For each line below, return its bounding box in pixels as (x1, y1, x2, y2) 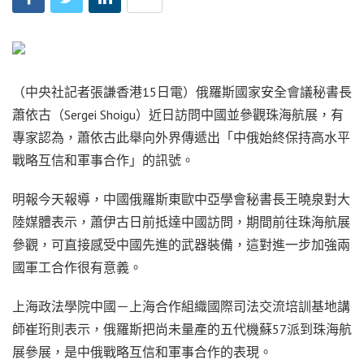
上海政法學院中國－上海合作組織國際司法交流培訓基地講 (12, 297, 350, 314)
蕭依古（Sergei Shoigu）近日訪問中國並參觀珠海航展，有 (12, 106, 344, 123)
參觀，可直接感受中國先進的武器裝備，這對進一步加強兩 (12, 236, 350, 253)
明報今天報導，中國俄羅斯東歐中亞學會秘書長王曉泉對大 (12, 190, 350, 207)
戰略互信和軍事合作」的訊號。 (12, 151, 194, 168)
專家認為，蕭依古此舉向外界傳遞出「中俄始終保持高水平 (12, 128, 350, 145)
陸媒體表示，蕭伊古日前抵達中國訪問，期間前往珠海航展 (12, 213, 350, 230)
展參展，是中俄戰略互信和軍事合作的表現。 (12, 343, 272, 360)
